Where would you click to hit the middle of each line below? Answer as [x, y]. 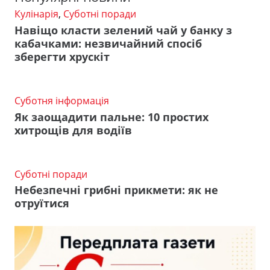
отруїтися [42, 203]
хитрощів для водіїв [73, 130]
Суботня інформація [62, 100]
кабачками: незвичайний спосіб [108, 43]
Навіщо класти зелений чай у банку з [123, 30]
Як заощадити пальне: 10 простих [111, 117]
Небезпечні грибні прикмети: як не [116, 190]
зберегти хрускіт [62, 56]
